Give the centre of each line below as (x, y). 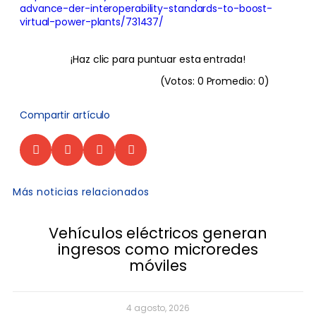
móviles (158, 266)
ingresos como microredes (158, 249)
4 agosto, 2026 (158, 308)
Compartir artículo (65, 115)
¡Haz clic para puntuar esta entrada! (158, 59)
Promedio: (231, 81)
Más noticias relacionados (81, 192)
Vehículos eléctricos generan (158, 233)
